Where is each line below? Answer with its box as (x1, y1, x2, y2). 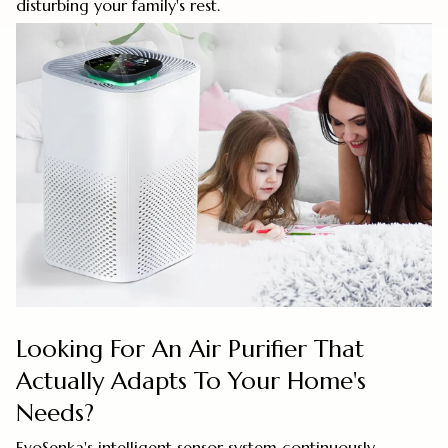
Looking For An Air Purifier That (16, 334, 364, 365)
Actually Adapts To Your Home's (16, 366, 366, 397)
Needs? (16, 398, 94, 429)
